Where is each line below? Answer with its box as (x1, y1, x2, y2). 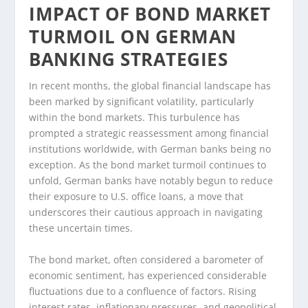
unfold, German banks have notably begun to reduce (29, 174, 274, 188)
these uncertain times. (29, 221, 133, 235)
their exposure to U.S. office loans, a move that (29, 190, 244, 203)
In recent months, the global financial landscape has (29, 79, 272, 93)
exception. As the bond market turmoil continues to (29, 158, 267, 172)
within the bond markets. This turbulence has (29, 111, 241, 124)
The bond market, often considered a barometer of (29, 252, 264, 266)
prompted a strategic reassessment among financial (29, 126, 269, 140)
